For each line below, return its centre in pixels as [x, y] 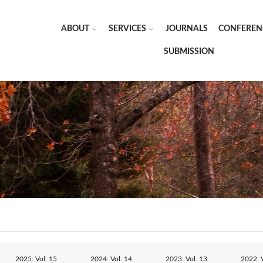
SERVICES [127, 29]
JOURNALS [187, 29]
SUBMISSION [189, 52]
